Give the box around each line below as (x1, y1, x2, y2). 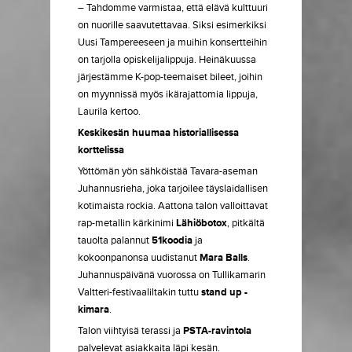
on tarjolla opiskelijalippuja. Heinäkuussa (78, 53, 256, 66)
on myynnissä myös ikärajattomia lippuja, (78, 88, 258, 101)
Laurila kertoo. (78, 105, 141, 118)
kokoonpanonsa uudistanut (78, 251, 200, 264)
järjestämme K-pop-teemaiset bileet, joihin (78, 71, 262, 83)
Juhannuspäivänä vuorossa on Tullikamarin (78, 269, 266, 281)
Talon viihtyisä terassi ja (78, 324, 183, 337)
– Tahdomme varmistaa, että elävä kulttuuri (78, 2, 268, 14)
